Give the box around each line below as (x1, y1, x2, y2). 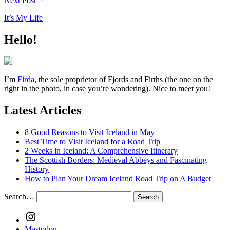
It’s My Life (4, 13, 43, 22)
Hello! (4, 32, 37, 46)
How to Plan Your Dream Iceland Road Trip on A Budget (25, 174, 211, 183)
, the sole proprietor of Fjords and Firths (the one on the (34, 75, 213, 84)
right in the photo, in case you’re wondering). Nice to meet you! (4, 84, 210, 93)
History (25, 165, 49, 174)
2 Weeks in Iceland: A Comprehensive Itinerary (25, 146, 178, 156)
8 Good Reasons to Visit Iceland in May (25, 128, 155, 137)
